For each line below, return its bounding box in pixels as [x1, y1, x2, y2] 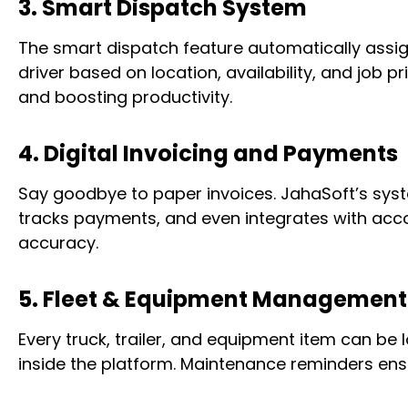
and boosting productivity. [18, 86, 232, 108]
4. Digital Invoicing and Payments [18, 138, 398, 168]
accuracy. [18, 231, 98, 254]
